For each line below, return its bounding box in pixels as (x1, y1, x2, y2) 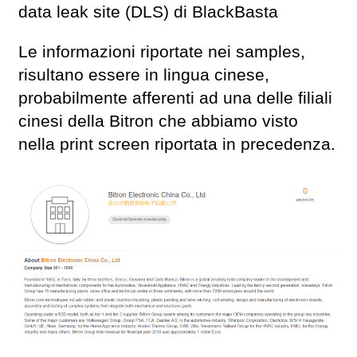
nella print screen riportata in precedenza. (18, 134, 335, 154)
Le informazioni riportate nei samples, (18, 41, 305, 61)
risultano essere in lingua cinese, (18, 65, 269, 84)
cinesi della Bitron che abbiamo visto (18, 111, 298, 131)
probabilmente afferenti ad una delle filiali (18, 88, 332, 108)
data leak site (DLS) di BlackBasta (18, 2, 278, 22)
